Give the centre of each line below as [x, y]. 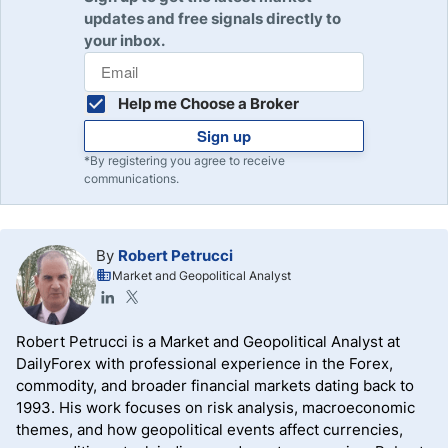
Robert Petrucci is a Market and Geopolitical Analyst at [208, 341]
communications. [131, 178]
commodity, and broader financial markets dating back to [215, 385]
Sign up [224, 136]
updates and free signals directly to [212, 18]
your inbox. [124, 40]
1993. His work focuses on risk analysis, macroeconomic [215, 407]
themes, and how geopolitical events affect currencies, [209, 429]
